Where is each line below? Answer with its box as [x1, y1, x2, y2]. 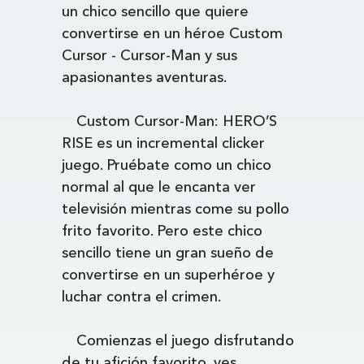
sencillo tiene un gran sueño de [62, 244, 275, 262]
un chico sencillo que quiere [62, 2, 249, 20]
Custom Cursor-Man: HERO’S [76, 112, 278, 130]
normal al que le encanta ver [62, 178, 257, 196]
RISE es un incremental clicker [62, 134, 266, 152]
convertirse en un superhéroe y [62, 266, 275, 284]
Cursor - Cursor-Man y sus [62, 46, 238, 64]
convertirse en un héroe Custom [62, 24, 284, 42]
